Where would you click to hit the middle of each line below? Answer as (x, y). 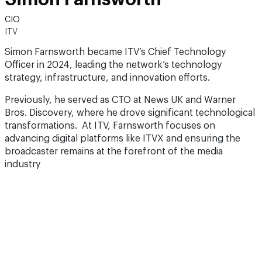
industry (23, 164)
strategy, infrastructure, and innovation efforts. (107, 78)
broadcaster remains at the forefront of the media (114, 151)
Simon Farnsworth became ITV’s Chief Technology (115, 52)
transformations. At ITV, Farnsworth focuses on (110, 126)
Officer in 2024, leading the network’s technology (113, 65)
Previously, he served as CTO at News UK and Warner (120, 100)
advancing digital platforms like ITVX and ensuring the (123, 139)
